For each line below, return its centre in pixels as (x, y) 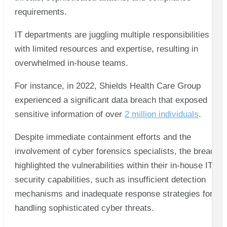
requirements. (41, 12)
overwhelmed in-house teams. (72, 63)
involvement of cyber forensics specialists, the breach (117, 151)
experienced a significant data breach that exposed (111, 100)
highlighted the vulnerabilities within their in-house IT (113, 165)
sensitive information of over (69, 114)
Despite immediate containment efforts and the (103, 137)
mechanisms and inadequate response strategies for (113, 194)
